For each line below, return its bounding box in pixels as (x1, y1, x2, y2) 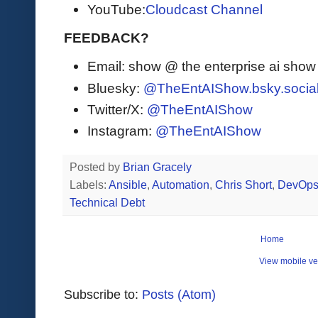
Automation (152, 179, 209, 192)
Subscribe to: (64, 287, 142, 302)
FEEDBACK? (64, 30, 149, 46)
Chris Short (215, 179, 272, 192)
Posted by (70, 161, 123, 174)
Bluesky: (87, 79, 143, 96)
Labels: (70, 179, 109, 192)
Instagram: (87, 123, 155, 139)
